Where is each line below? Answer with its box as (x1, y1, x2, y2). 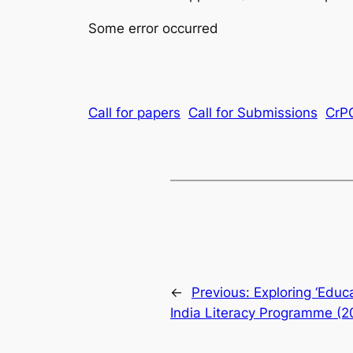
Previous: (191, 284, 254, 301)
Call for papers (88, 104, 180, 121)
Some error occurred (88, 20, 218, 36)
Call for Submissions (188, 104, 318, 121)
